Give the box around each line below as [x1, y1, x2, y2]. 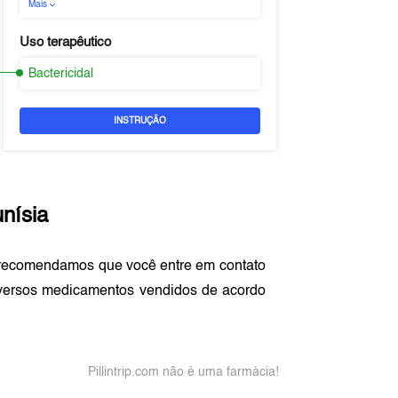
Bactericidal [28, 68, 93, 80]
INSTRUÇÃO [113, 116, 166, 125]
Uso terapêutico [19, 36, 111, 49]
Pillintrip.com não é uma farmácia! [87, 366, 279, 378]
